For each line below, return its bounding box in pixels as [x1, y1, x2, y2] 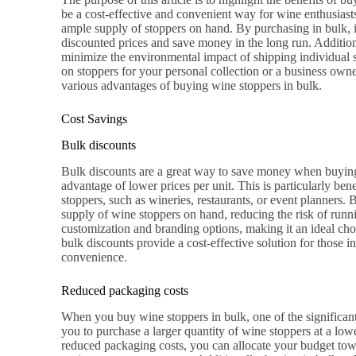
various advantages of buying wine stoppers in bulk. [61, 79, 323, 93]
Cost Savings [61, 112, 128, 126]
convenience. [61, 250, 128, 264]
